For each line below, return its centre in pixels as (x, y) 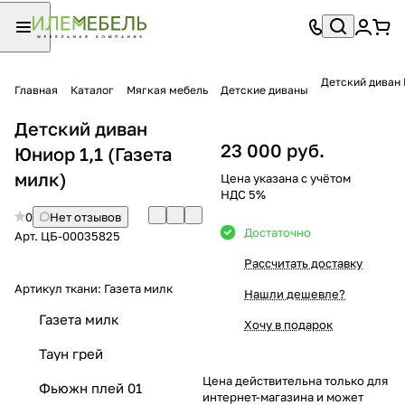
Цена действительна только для (295, 380)
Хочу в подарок (288, 324)
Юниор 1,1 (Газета (93, 153)
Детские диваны (264, 89)
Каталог (92, 89)
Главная (36, 89)
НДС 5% (243, 194)
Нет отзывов (85, 217)
